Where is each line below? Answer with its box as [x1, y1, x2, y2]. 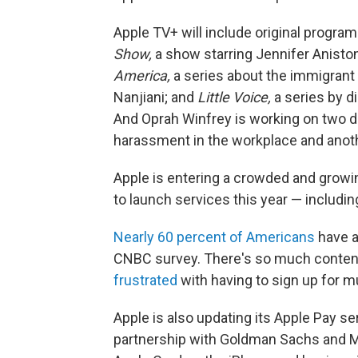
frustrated [113, 272, 177, 288]
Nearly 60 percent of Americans [113, 229, 318, 245]
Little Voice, [197, 89, 271, 105]
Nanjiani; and [113, 89, 197, 105]
